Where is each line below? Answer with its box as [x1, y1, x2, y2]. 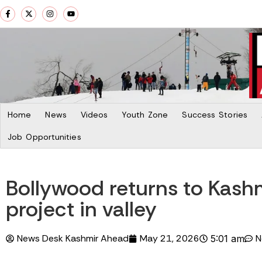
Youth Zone [122, 109, 168, 120]
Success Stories [182, 109, 247, 120]
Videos [80, 109, 108, 120]
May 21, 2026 [140, 232, 199, 244]
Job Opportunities [8, 131, 81, 142]
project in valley [6, 195, 157, 223]
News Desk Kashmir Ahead [17, 232, 129, 244]
